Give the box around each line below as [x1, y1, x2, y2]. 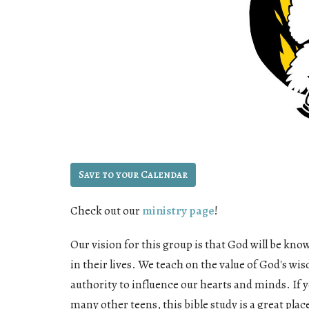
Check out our [70, 203, 142, 219]
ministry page [142, 203, 215, 219]
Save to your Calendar [79, 168, 188, 182]
